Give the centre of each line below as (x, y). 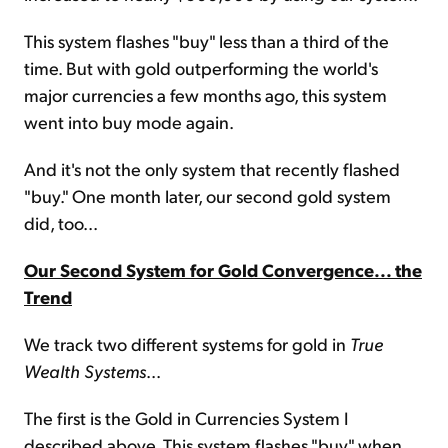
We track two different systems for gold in (187, 344)
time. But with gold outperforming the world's (201, 68)
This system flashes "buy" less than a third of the (206, 41)
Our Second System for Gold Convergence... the (223, 270)
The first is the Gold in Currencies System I (186, 418)
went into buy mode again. (129, 122)
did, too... (61, 223)
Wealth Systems (85, 371)
